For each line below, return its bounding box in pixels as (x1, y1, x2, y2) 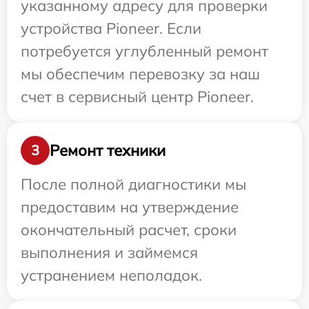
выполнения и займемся (21, 243, 198, 263)
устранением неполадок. (21, 266, 202, 286)
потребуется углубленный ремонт (21, 41, 268, 61)
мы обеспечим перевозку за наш (21, 64, 260, 84)
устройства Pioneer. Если (21, 19, 201, 39)
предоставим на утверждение (21, 197, 239, 217)
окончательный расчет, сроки (21, 220, 237, 240)
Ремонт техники (50, 140, 166, 160)
